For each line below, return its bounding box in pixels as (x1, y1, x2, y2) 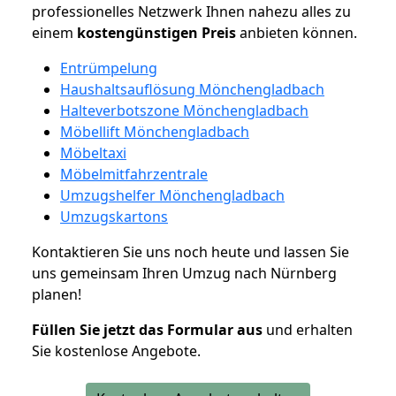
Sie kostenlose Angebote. (32, 340, 201, 361)
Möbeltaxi (60, 142, 126, 163)
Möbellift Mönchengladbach (60, 121, 249, 141)
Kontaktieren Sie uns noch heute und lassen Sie (32, 241, 349, 262)
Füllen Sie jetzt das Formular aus (32, 319, 263, 339)
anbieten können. (236, 22, 357, 42)
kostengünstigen (77, 22, 198, 42)
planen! (32, 284, 81, 304)
